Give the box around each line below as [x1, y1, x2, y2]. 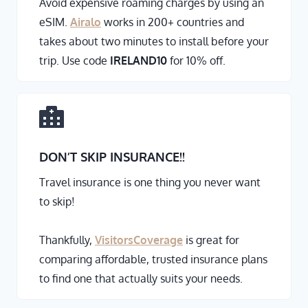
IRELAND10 [110, 54, 167, 68]
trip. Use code [39, 54, 110, 68]
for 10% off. [167, 54, 225, 68]
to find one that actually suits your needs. [39, 272, 243, 286]
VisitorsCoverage [95, 233, 183, 247]
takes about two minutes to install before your [39, 34, 269, 49]
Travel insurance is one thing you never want [39, 175, 261, 190]
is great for [183, 233, 239, 247]
